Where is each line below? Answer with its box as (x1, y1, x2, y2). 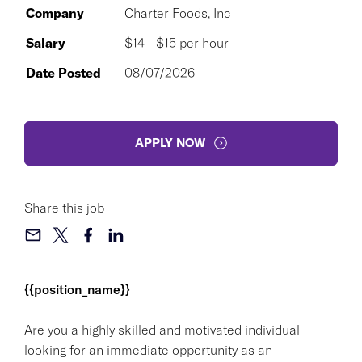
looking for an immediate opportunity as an (24, 341, 272, 358)
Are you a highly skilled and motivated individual (24, 321, 300, 338)
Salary (26, 34, 65, 51)
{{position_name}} (24, 280, 130, 297)
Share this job (24, 199, 104, 216)
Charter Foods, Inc (124, 4, 230, 21)
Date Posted (26, 64, 101, 81)
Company (26, 4, 84, 21)
